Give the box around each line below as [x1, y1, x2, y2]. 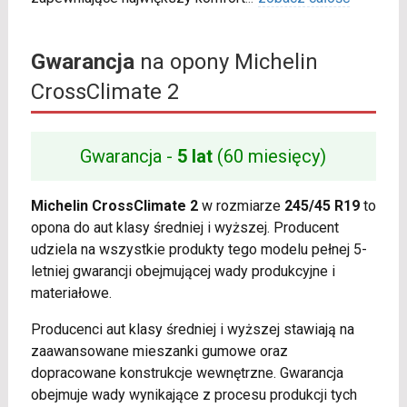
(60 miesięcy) [213, 145, 327, 168]
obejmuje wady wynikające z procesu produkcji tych [30, 386, 357, 404]
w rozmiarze [197, 197, 284, 215]
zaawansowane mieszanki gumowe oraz [30, 342, 288, 361]
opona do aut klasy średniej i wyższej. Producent [30, 219, 339, 237]
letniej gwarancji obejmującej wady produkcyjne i [30, 263, 335, 281]
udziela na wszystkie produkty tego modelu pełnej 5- [30, 241, 367, 259]
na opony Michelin [134, 49, 318, 75]
